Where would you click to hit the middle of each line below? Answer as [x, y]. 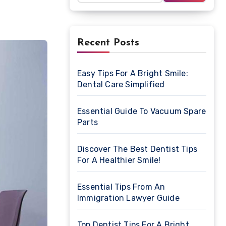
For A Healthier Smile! [119, 160]
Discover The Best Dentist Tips [137, 149]
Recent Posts [108, 43]
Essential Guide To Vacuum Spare [142, 111]
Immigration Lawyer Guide [128, 198]
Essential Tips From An [121, 187]
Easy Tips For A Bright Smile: [133, 73]
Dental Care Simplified [121, 84]
